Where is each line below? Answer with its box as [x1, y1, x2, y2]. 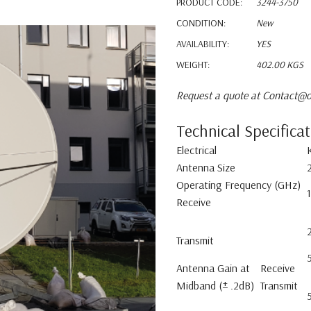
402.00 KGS [256, 58, 303, 71]
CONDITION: [176, 17, 226, 29]
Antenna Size [176, 160, 235, 174]
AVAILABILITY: [176, 37, 229, 50]
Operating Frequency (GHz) [176, 178, 301, 192]
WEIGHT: [176, 58, 210, 71]
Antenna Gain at [176, 261, 250, 275]
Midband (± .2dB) [176, 278, 254, 292]
